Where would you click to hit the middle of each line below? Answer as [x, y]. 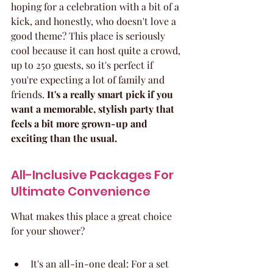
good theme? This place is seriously [89, 36]
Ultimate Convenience [81, 191]
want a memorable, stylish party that [94, 109]
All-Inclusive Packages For [94, 175]
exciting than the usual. [64, 138]
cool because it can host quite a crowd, [97, 50]
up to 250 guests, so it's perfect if [83, 65]
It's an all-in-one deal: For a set [101, 264]
